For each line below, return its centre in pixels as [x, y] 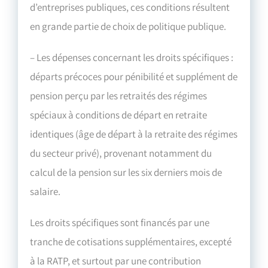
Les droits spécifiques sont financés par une [120, 223]
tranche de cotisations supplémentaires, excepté [131, 242]
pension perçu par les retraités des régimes [119, 96]
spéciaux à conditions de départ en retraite [119, 115]
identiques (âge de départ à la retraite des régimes [134, 134]
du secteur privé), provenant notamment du [121, 153]
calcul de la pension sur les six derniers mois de [126, 173]
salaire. [45, 192]
